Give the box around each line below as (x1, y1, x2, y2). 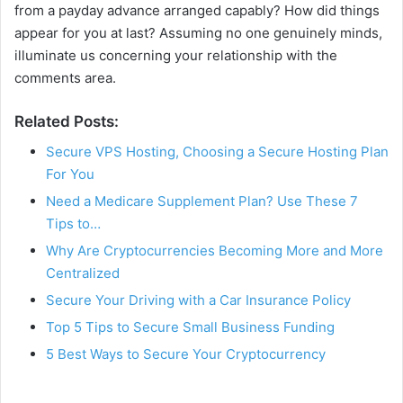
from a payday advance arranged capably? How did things (14, 2, 380, 20)
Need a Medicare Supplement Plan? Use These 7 (46, 192, 358, 210)
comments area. (14, 69, 116, 87)
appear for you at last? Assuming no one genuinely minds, (14, 24, 382, 42)
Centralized (46, 264, 120, 282)
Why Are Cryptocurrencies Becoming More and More (46, 241, 383, 259)
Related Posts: (14, 112, 119, 131)
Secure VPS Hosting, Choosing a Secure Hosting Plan (46, 142, 389, 160)
